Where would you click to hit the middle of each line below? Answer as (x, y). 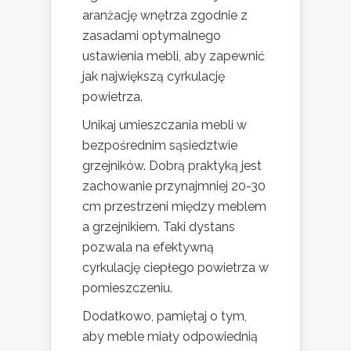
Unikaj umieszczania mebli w (165, 125)
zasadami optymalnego (152, 36)
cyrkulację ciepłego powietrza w (175, 268)
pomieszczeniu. (127, 288)
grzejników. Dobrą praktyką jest (172, 166)
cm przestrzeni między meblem (174, 207)
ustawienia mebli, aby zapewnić (174, 56)
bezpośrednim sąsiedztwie (160, 146)
